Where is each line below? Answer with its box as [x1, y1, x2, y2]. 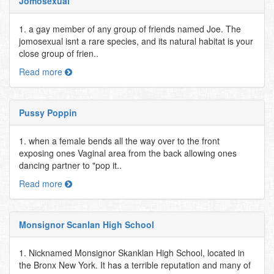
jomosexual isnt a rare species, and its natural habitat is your [19, 35, 253, 47]
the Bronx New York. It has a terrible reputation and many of [19, 259, 251, 271]
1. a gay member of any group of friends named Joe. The [19, 23, 241, 35]
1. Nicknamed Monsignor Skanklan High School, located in [19, 246, 245, 259]
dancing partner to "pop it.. [19, 159, 122, 171]
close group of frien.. [19, 47, 98, 59]
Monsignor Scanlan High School [19, 218, 154, 231]
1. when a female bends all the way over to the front [19, 135, 220, 147]
